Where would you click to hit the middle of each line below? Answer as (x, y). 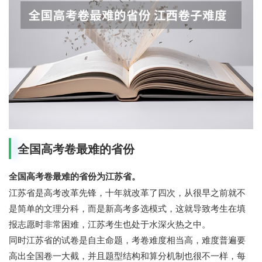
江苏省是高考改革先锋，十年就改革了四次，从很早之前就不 (127, 192)
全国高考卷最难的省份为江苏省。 (75, 176)
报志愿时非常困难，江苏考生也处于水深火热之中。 (110, 224)
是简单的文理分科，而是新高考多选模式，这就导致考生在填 (127, 208)
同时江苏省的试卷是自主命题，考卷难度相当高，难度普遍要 (127, 240)
